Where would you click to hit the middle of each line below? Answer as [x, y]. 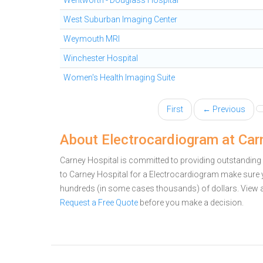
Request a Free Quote [99, 203]
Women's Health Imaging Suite [119, 77]
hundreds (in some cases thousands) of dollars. [150, 188]
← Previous [224, 109]
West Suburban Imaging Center [120, 19]
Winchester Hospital [101, 58]
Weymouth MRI [92, 39]
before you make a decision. [191, 203]
